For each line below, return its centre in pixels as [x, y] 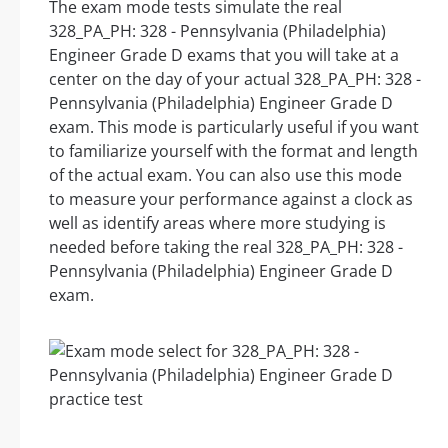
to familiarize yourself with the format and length [233, 151]
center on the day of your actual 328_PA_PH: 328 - [235, 79]
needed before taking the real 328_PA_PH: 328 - [226, 247]
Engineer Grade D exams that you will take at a [224, 55]
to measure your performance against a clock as [231, 199]
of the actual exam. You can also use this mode [225, 175]
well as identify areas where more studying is [217, 223]
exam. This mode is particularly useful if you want [234, 127]
